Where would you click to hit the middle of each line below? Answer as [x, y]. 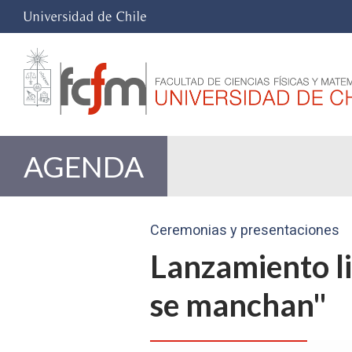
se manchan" [239, 305]
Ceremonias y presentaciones [245, 230]
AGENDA [84, 166]
